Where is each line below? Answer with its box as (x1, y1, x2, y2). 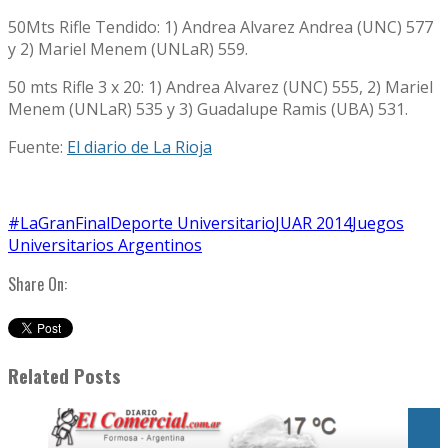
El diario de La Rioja (67, 136, 212, 159)
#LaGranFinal (8, 212, 110, 235)
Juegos (352, 212, 404, 235)
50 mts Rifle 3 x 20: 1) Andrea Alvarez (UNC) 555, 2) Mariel (8, 76, 433, 99)
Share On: (8, 272, 67, 297)
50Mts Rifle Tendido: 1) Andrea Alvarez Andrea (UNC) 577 (8, 16, 433, 39)
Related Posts (8, 362, 121, 390)
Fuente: (8, 136, 67, 159)
